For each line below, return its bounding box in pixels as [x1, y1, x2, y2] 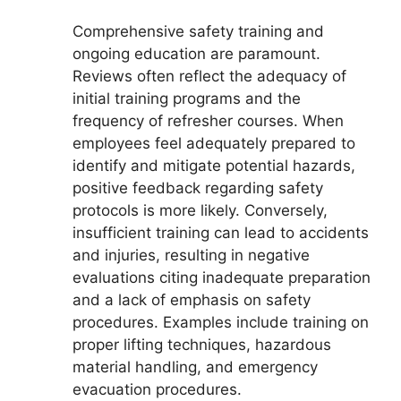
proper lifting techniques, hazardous [73, 336, 331, 354]
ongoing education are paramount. [73, 45, 320, 64]
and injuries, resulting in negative [73, 246, 310, 265]
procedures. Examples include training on [73, 313, 369, 332]
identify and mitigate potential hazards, [73, 157, 355, 175]
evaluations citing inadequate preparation [73, 269, 371, 287]
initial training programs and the [73, 90, 301, 108]
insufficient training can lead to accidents [73, 224, 369, 243]
